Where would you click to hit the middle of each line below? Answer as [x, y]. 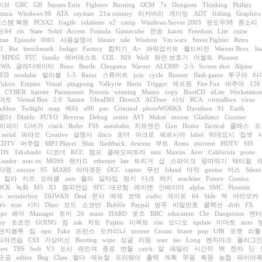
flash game [208, 75]
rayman [84, 13]
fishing [222, 13]
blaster [106, 40]
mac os [32, 161]
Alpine [244, 66]
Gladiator [207, 117]
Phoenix [239, 187]
